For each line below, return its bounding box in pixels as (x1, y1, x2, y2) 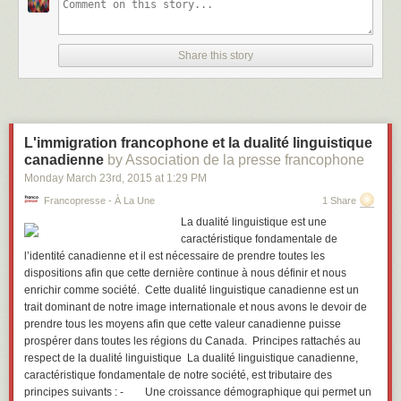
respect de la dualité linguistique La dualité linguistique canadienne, (24, 352, 358, 364)
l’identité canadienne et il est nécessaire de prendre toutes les (24, 250, 325, 262)
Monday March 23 (24, 172, 112, 184)
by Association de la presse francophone (107, 152, 364, 167)
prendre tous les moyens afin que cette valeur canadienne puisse (24, 318, 341, 330)
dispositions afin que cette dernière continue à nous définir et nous (24, 267, 346, 279)
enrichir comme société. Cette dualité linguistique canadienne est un (24, 284, 359, 296)
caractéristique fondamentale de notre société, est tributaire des (24, 369, 332, 381)
